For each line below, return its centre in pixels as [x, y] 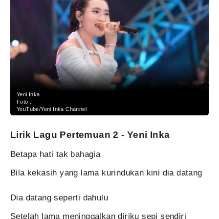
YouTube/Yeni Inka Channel [52, 109]
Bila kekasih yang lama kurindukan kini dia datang [106, 173]
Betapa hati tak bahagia [55, 154]
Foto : [24, 102]
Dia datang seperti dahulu [59, 198]
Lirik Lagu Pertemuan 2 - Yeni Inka [90, 135]
